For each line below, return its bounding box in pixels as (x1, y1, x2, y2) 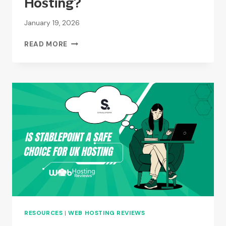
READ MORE (24, 40, 68, 49)
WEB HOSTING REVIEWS (68, 209, 145, 217)
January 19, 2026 (24, 19, 80, 28)
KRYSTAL (67, 59, 99, 68)
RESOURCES (24, 209, 63, 217)
